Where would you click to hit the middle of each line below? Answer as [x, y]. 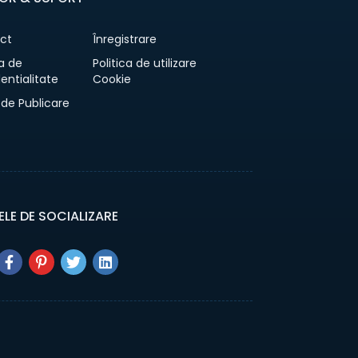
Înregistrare [124, 39]
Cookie [111, 79]
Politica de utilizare [144, 63]
